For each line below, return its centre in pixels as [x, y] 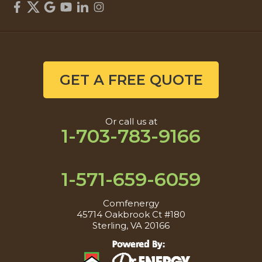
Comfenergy [131, 204]
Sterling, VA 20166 [131, 226]
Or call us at [131, 122]
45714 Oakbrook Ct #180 [131, 215]
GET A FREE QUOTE [131, 80]
